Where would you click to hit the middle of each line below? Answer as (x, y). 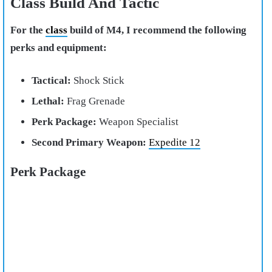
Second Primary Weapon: (89, 142)
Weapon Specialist (138, 121)
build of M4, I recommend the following (157, 30)
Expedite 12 (175, 142)
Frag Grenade (95, 101)
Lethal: (48, 101)
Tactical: (51, 80)
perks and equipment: (59, 47)
